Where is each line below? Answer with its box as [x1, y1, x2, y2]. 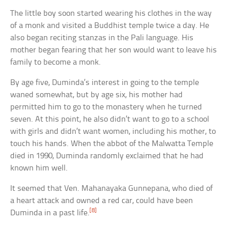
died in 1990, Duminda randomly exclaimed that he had [10, 151, 204, 160]
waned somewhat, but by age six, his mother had [10, 90, 183, 99]
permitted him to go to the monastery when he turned [10, 102, 203, 111]
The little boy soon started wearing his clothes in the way [10, 9, 212, 18]
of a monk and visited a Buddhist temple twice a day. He [10, 21, 210, 30]
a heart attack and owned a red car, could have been [10, 196, 193, 205]
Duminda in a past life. [10, 208, 90, 217]
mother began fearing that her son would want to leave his [10, 45, 217, 54]
